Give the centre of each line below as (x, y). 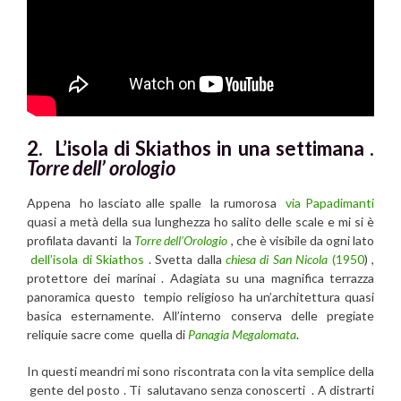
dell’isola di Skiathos (88, 260)
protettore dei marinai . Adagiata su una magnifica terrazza (200, 278)
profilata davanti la (81, 241)
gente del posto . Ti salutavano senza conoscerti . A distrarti (200, 390)
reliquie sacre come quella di (107, 335)
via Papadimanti (328, 203)
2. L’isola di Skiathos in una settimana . (200, 148)
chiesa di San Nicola (277, 260)
